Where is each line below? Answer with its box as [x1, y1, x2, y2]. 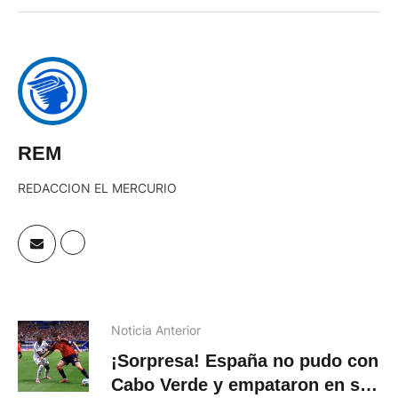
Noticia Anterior [111, 340, 201, 356]
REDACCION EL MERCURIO [18, 198, 177, 214]
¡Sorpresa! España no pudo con [111, 369, 378, 389]
